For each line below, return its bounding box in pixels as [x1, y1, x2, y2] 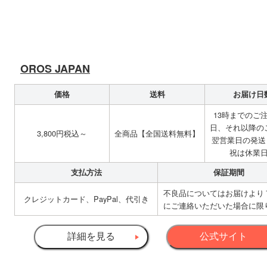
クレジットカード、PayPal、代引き [23, 193, 149, 204]
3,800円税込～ [37, 128, 87, 139]
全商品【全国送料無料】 [114, 128, 200, 139]
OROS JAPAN [20, 61, 90, 76]
